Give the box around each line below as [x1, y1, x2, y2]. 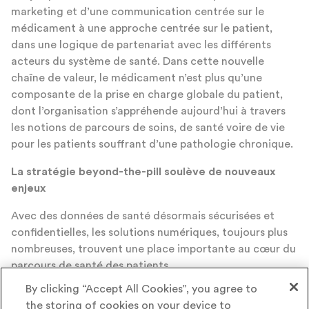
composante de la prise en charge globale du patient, [11, 88, 283, 100]
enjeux [11, 182, 46, 194]
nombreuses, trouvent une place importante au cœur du [11, 243, 296, 255]
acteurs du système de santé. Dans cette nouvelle [11, 55, 264, 67]
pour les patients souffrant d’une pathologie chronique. [11, 138, 293, 150]
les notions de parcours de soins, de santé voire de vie [11, 121, 285, 133]
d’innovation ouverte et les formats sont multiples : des [11, 292, 293, 304]
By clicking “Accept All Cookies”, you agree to [26, 283, 258, 295]
